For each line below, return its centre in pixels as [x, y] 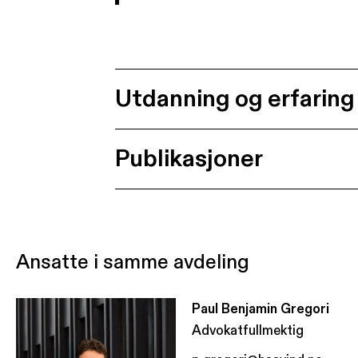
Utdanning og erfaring [235, 99]
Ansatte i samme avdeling [133, 263]
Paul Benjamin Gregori [261, 309]
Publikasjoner [189, 159]
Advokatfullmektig [248, 330]
